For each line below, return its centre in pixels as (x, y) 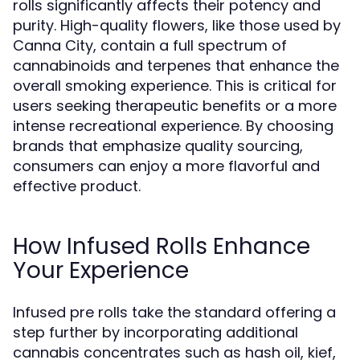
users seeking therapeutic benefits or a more (175, 106)
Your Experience (101, 270)
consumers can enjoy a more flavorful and (166, 166)
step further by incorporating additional (155, 332)
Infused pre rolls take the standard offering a (174, 312)
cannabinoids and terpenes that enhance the (176, 65)
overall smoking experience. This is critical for (175, 86)
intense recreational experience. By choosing (173, 126)
